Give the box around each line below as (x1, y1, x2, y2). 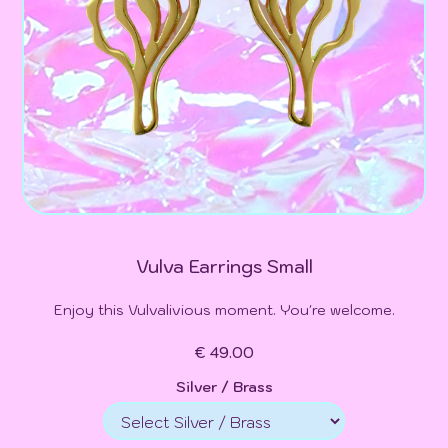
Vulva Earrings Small (135, 254, 313, 278)
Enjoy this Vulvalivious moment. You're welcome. (53, 300, 395, 319)
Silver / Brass (175, 377, 273, 396)
